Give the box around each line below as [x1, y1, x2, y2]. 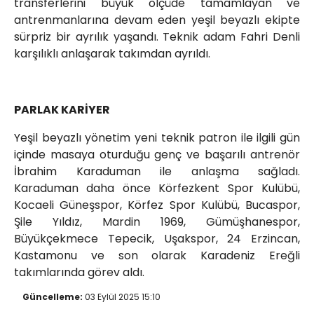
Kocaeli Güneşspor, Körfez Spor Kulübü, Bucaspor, [14, 197, 300, 214]
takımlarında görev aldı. [14, 264, 144, 281]
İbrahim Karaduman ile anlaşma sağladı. [14, 163, 300, 180]
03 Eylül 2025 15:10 [83, 291, 161, 303]
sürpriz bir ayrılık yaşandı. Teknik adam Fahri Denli [14, 29, 300, 46]
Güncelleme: [22, 291, 83, 303]
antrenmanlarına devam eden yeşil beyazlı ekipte [14, 12, 300, 29]
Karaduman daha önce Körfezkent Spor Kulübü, [14, 180, 300, 197]
